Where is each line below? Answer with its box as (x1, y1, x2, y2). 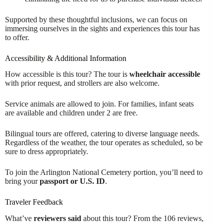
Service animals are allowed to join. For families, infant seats (5, 100, 194, 109)
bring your (5, 177, 40, 186)
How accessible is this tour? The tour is (5, 70, 129, 79)
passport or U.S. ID (40, 177, 105, 186)
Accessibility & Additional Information (5, 54, 126, 62)
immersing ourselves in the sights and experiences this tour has (5, 24, 200, 33)
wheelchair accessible (129, 70, 200, 79)
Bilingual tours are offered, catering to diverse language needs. (5, 129, 200, 138)
